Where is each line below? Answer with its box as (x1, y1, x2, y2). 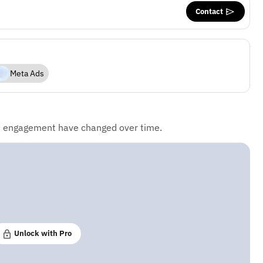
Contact (195, 5, 225, 16)
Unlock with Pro (12, 228, 72, 239)
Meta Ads (9, 68, 44, 79)
